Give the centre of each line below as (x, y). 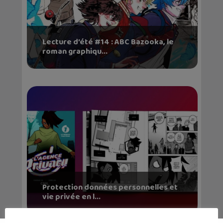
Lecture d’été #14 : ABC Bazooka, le (108, 42)
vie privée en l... (71, 197)
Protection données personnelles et (110, 187)
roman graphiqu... (75, 51)
